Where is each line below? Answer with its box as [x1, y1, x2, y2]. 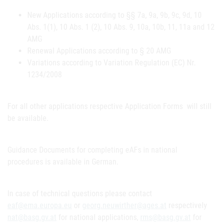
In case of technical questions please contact [7, 189, 152, 198]
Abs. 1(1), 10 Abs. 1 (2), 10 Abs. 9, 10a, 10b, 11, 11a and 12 [27, 22, 215, 32]
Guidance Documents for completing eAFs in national [7, 145, 177, 155]
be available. [7, 113, 49, 123]
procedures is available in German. [7, 157, 118, 166]
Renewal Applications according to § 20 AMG [27, 46, 171, 55]
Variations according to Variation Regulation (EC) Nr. [27, 58, 196, 67]
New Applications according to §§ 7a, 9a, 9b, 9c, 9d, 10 [27, 10, 202, 20]
